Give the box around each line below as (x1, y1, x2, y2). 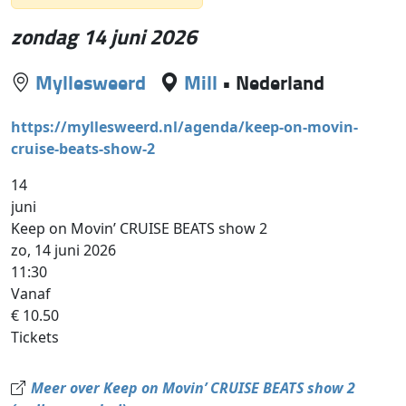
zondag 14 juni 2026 (11, 21, 198, 53)
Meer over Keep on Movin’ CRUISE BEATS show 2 (30, 378, 356, 399)
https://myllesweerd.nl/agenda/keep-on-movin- (11, 117, 359, 138)
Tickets (11, 327, 60, 348)
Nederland (236, 68, 325, 97)
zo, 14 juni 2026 (11, 240, 117, 261)
